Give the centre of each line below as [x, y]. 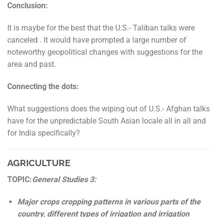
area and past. [32, 64]
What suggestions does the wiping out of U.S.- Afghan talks [108, 108]
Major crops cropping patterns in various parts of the [109, 201]
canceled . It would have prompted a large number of [97, 40]
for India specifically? [44, 133]
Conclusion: [28, 6]
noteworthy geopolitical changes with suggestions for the [105, 52]
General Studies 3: [64, 180]
